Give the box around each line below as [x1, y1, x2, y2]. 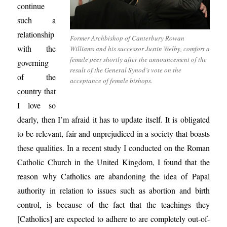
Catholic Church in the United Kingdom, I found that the [17, 157, 210, 167]
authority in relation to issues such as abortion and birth [17, 185, 210, 196]
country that [17, 86, 56, 96]
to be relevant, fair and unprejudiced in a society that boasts [17, 128, 210, 139]
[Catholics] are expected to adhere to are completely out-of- [17, 213, 210, 224]
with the [17, 43, 56, 54]
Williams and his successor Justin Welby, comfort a [69, 44, 210, 53]
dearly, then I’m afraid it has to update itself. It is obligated [17, 114, 210, 125]
